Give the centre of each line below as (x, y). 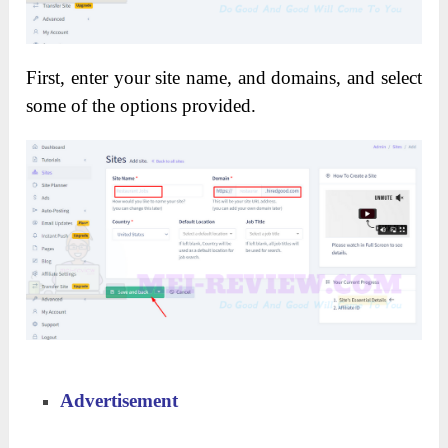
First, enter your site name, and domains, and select (224, 78)
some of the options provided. (141, 106)
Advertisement (119, 401)
